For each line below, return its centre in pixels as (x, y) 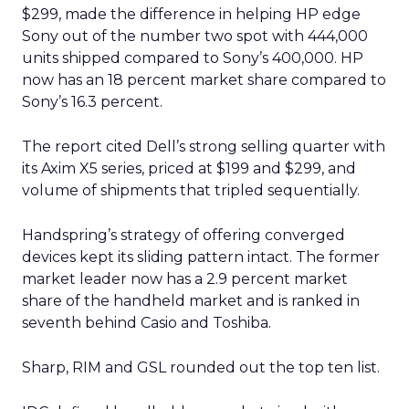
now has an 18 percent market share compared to (204, 80)
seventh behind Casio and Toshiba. (147, 323)
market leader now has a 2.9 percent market (185, 279)
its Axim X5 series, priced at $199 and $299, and (189, 168)
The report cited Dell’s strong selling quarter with (204, 147)
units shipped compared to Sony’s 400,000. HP (193, 58)
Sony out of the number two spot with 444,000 (195, 36)
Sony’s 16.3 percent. (92, 102)
